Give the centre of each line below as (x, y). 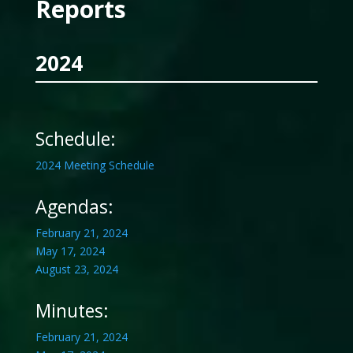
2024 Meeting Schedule (95, 165)
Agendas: (74, 207)
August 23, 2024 (76, 269)
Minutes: (72, 311)
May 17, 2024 (70, 251)
